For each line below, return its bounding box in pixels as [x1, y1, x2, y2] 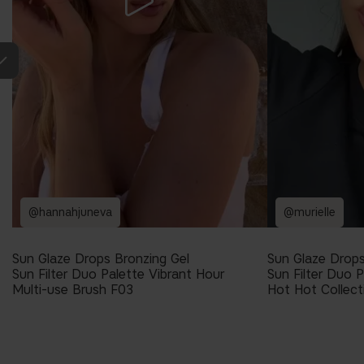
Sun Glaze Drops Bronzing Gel [12, 250, 189, 266]
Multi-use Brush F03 [12, 281, 134, 297]
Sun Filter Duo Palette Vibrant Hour [12, 266, 224, 282]
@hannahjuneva [28, 205, 112, 219]
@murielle [283, 205, 336, 219]
